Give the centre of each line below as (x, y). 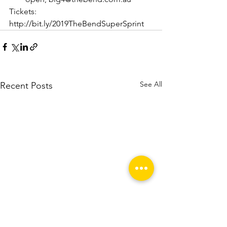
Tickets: (24, 11)
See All (151, 84)
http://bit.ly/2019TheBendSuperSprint (77, 23)
